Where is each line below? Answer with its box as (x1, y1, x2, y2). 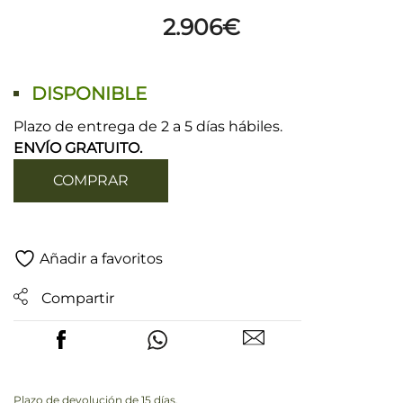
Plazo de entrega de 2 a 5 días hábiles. (13, 117, 282, 135)
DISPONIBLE (31, 82, 147, 104)
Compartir (41, 289, 114, 307)
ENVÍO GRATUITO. (13, 139, 142, 157)
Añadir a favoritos (40, 249, 163, 267)
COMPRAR (53, 171, 129, 189)
